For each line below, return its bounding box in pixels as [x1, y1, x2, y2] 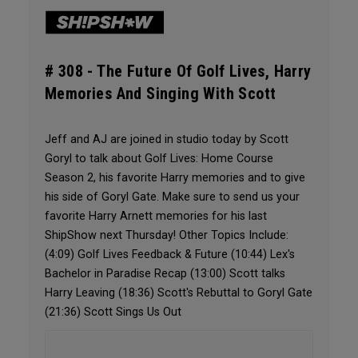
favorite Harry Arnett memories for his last [44, 209, 267, 224]
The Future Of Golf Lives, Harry [97, 62, 312, 82]
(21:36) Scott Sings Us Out [44, 305, 181, 320]
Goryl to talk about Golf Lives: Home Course [44, 152, 273, 166]
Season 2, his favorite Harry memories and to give [44, 171, 305, 185]
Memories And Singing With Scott [44, 84, 276, 104]
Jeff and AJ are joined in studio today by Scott [44, 133, 288, 147]
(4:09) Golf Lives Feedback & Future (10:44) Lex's [44, 248, 295, 262]
